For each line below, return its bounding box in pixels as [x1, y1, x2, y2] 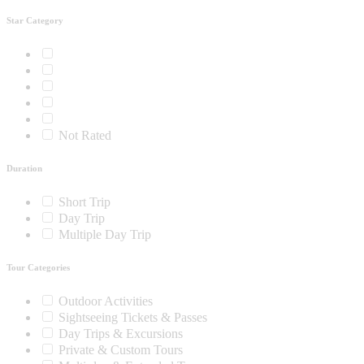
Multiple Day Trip [58, 227, 151, 242]
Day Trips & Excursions [58, 327, 183, 341]
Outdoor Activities [58, 294, 153, 309]
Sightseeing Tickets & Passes [58, 310, 207, 325]
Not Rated [58, 128, 121, 143]
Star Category [6, 15, 63, 26]
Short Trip [58, 195, 110, 210]
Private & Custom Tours [58, 343, 183, 357]
